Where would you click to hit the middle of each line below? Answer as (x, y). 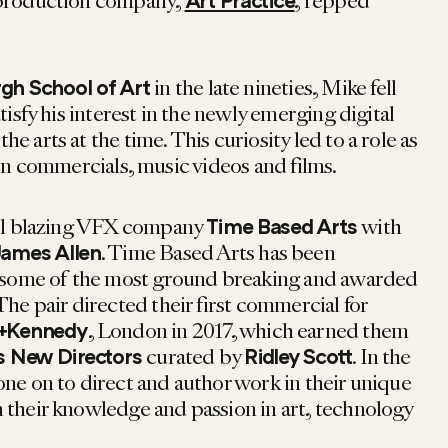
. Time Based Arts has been (217, 253)
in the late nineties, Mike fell (275, 87)
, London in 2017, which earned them (248, 331)
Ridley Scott (298, 357)
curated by (195, 357)
